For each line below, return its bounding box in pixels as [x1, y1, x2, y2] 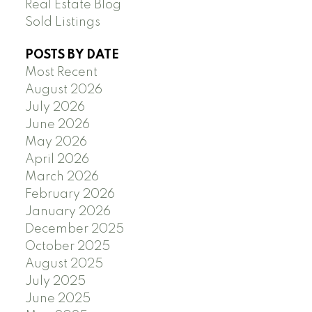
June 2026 [24, 118, 90, 132]
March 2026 [24, 171, 99, 184]
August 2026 [24, 84, 102, 97]
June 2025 [24, 292, 91, 306]
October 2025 [24, 240, 110, 253]
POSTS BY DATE [24, 49, 119, 62]
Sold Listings [24, 15, 100, 29]
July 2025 [24, 275, 86, 288]
